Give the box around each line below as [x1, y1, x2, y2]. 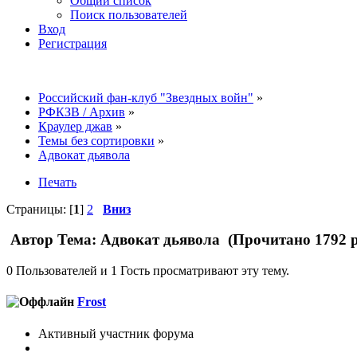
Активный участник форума [38, 326, 194, 340]
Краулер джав [38, 119, 112, 133]
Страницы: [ [6, 202, 73, 216]
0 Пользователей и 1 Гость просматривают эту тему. [6, 264, 289, 278]
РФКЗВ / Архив [38, 104, 125, 119]
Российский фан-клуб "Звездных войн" [38, 90, 253, 104]
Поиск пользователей [70, 7, 187, 22]
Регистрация [38, 36, 107, 50]
